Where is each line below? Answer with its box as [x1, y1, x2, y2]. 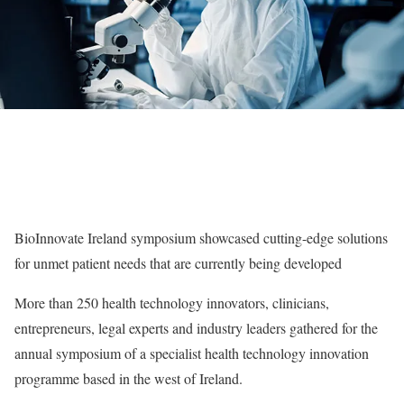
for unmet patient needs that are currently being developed [14, 253, 342, 272]
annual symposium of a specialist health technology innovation [14, 344, 369, 363]
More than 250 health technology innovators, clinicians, [14, 293, 329, 312]
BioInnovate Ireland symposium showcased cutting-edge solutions [14, 228, 388, 247]
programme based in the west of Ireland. [14, 369, 243, 388]
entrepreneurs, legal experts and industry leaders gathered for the [14, 318, 378, 337]
